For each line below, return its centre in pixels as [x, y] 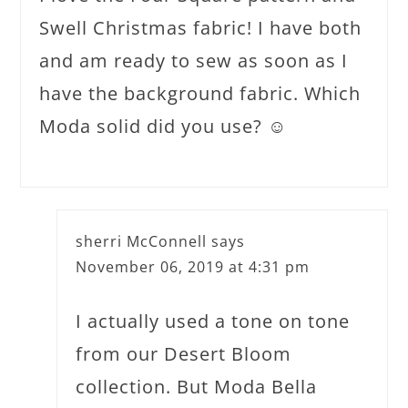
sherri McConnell [142, 241]
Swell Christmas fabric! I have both [201, 28]
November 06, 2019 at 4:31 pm [193, 267]
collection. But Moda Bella [197, 387]
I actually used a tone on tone [213, 321]
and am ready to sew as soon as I [194, 61]
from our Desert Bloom [184, 354]
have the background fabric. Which [200, 93]
